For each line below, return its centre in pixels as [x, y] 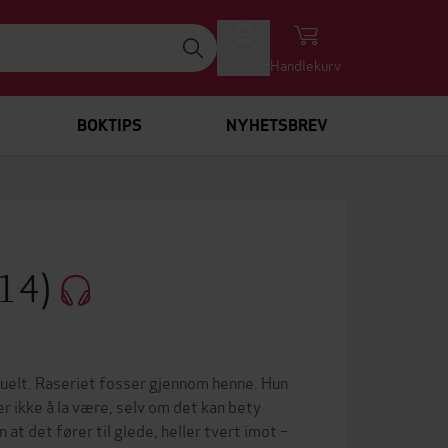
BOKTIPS [109, 125]
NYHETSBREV [277, 125]
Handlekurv [305, 64]
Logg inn [243, 64]
